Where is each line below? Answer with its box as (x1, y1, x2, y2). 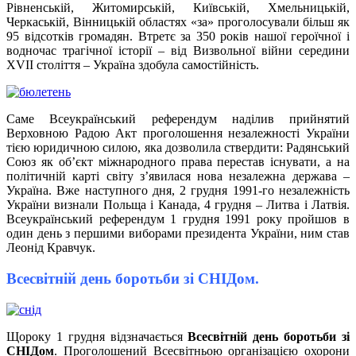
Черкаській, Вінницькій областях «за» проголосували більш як (6, 15, 350, 29)
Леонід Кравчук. (6, 241, 95, 255)
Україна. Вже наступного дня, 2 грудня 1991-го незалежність (6, 184, 350, 198)
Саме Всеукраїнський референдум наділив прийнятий (6, 112, 350, 126)
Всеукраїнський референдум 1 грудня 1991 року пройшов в (6, 212, 350, 226)
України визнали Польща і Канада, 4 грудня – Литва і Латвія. (6, 198, 350, 212)
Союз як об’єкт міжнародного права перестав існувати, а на (6, 155, 350, 169)
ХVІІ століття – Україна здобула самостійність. (6, 58, 259, 72)
